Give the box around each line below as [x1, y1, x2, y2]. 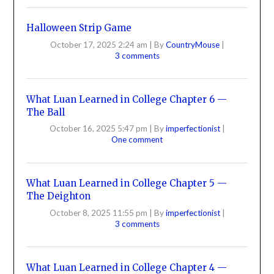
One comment [111, 135, 163, 145]
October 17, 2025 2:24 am [50, 39, 147, 50]
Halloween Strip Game [26, 22, 132, 34]
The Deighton [26, 190, 91, 202]
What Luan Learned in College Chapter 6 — [26, 93, 228, 105]
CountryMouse [165, 39, 221, 50]
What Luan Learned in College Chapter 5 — [26, 177, 228, 190]
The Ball [26, 106, 65, 118]
